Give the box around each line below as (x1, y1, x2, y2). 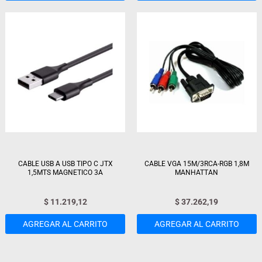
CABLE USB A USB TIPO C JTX (18, 159, 113, 168)
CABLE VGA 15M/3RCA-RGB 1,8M (144, 159, 249, 168)
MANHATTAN (175, 168, 219, 177)
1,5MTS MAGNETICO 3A (27, 168, 104, 177)
